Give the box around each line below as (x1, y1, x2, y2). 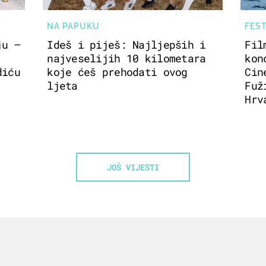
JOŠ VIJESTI (107, 161, 159, 173)
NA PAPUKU (47, 21, 100, 31)
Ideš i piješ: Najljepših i (47, 37, 206, 52)
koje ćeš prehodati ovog (47, 65, 188, 80)
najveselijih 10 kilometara (47, 51, 206, 66)
